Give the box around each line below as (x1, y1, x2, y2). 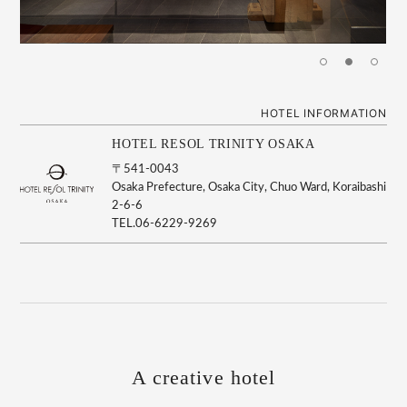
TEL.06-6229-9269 (112, 217, 218, 230)
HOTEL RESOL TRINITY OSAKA (112, 136, 315, 151)
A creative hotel (131, 365, 276, 389)
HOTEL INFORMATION (260, 105, 387, 120)
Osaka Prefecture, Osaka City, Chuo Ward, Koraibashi (112, 181, 387, 194)
